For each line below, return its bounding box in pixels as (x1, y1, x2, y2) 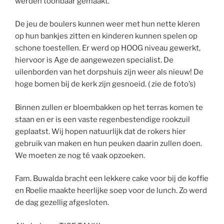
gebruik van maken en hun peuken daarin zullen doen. (15, 138, 202, 148)
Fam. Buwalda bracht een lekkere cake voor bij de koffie (15, 174, 208, 183)
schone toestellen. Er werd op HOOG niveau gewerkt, (15, 43, 200, 53)
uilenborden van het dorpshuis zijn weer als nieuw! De (15, 67, 203, 77)
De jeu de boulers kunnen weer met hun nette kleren (15, 19, 200, 29)
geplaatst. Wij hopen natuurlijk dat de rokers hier (15, 126, 186, 136)
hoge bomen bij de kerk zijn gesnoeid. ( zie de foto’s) (15, 79, 195, 89)
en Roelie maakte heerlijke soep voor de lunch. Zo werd (15, 186, 207, 195)
